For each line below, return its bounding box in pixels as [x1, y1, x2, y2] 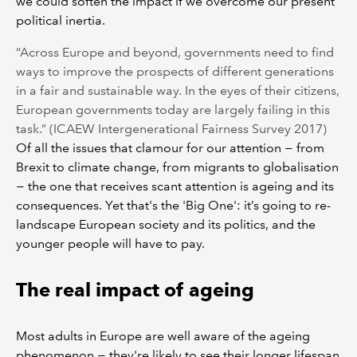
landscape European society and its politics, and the [16, 217, 316, 232]
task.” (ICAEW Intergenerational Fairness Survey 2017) [16, 121, 327, 136]
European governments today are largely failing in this [16, 102, 330, 117]
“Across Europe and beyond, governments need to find [16, 45, 334, 60]
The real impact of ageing [16, 278, 254, 301]
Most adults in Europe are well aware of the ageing [16, 328, 310, 343]
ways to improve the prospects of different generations [16, 64, 334, 79]
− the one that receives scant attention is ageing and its [16, 178, 334, 194]
